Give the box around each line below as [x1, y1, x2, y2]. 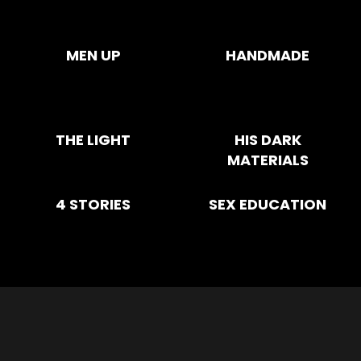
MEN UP [65, 44, 121, 65]
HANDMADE [226, 44, 310, 65]
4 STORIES [56, 193, 131, 214]
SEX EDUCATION [209, 193, 327, 214]
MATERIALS [226, 149, 309, 170]
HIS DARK [234, 129, 301, 150]
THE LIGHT [56, 129, 131, 150]
